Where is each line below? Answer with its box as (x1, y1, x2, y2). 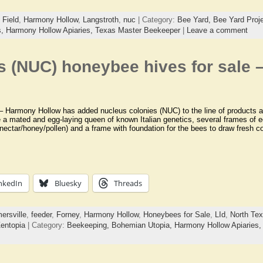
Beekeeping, (66, 220, 112, 230)
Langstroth (82, 15, 119, 25)
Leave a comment (186, 26, 248, 35)
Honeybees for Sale (143, 210, 210, 219)
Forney (56, 210, 79, 219)
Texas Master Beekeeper (95, 26, 180, 35)
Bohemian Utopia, (111, 220, 174, 230)
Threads (113, 177, 142, 188)
